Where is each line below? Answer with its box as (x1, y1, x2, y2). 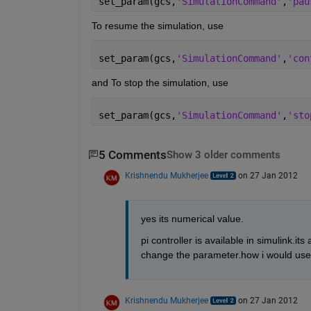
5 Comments (98, 148, 167, 162)
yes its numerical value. (140, 212, 244, 224)
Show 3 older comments (166, 149, 280, 161)
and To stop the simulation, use (91, 76, 228, 88)
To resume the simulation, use (91, 19, 224, 31)
